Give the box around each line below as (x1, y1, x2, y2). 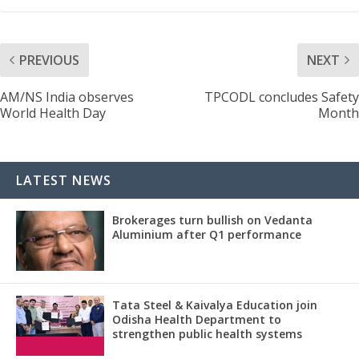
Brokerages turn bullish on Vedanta (112, 212, 313, 228)
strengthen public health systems (112, 325, 302, 341)
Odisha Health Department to (112, 311, 281, 327)
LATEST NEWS (16, 171, 112, 189)
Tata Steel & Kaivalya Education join (112, 296, 317, 313)
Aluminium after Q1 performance (112, 226, 301, 242)
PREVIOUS (19, 50, 79, 69)
